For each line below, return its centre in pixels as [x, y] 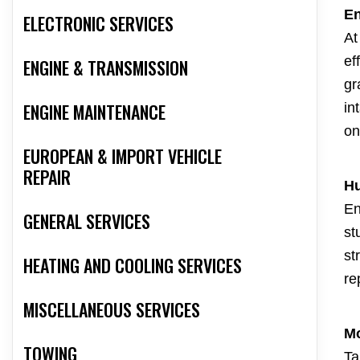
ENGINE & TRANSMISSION [106, 68]
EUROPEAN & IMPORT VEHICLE [123, 156]
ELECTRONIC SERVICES [98, 24]
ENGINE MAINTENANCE [94, 112]
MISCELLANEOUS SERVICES [112, 310]
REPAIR [47, 177]
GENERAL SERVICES [87, 221]
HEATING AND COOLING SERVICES [133, 266]
